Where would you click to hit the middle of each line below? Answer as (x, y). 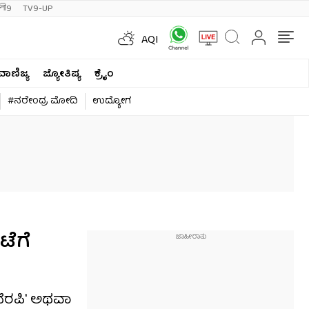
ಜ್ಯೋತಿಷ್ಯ (62, 74)
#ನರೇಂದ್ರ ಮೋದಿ (43, 101)
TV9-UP (38, 9)
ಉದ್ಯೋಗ (112, 101)
